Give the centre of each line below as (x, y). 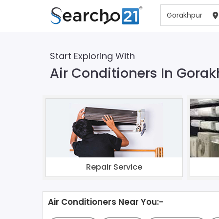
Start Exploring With (92, 56)
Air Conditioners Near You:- (106, 202)
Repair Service (114, 167)
